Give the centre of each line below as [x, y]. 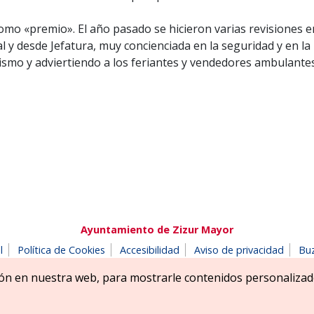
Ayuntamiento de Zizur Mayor [157, 229]
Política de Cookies [61, 250]
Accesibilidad [150, 250]
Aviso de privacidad [239, 250]
